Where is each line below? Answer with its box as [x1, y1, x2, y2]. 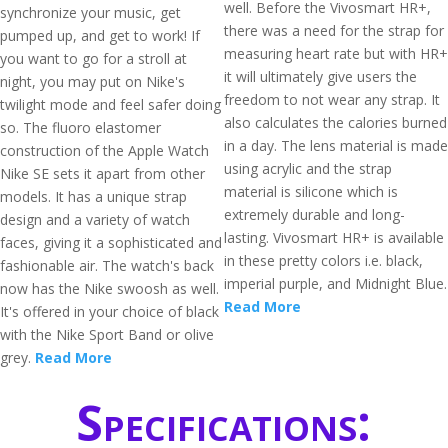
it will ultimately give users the [224, 67, 417, 86]
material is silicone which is [224, 182, 398, 201]
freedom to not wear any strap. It [224, 90, 440, 109]
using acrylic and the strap [224, 159, 392, 178]
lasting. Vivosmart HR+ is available [224, 228, 444, 247]
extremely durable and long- [224, 205, 405, 224]
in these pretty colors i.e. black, [224, 251, 423, 270]
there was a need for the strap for [224, 21, 444, 40]
